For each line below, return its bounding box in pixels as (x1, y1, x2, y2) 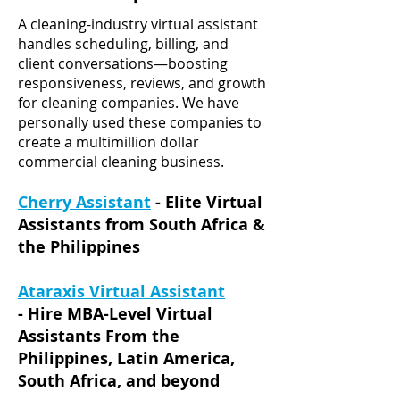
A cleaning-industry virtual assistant (18, 14, 258, 34)
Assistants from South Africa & (18, 213, 265, 236)
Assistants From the (18, 325, 179, 347)
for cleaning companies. (18, 93, 182, 112)
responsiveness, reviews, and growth (18, 73, 266, 93)
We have (182, 93, 239, 112)
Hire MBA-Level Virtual (28, 303, 212, 325)
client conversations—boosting (18, 54, 228, 73)
